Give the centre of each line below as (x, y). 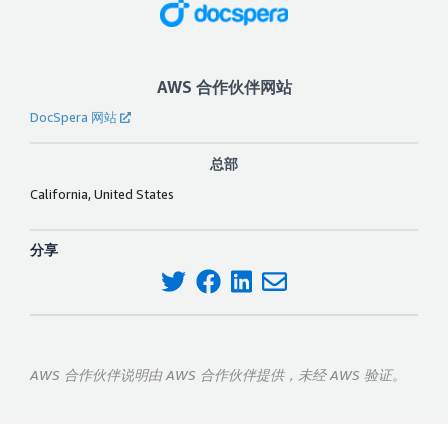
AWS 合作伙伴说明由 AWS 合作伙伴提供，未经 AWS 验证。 (218, 375)
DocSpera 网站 (73, 116)
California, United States (102, 193)
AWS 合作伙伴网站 (224, 86)
